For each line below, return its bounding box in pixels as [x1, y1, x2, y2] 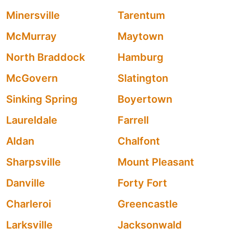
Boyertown [118, 93, 172, 105]
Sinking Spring [6, 93, 78, 105]
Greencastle [118, 198, 178, 210]
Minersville [6, 9, 60, 21]
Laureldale [6, 114, 57, 126]
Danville [6, 177, 45, 189]
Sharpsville [6, 156, 61, 168]
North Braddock [6, 51, 85, 63]
